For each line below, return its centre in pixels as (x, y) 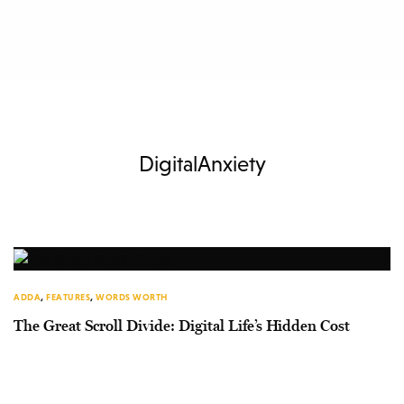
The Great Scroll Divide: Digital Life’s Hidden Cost (182, 326)
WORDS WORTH (132, 298)
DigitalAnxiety (202, 163)
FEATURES (68, 298)
